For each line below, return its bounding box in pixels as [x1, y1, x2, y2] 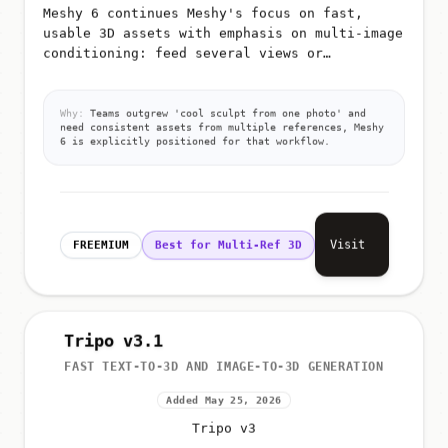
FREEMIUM [72, 235, 129, 249]
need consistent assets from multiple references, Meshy [60, 118, 384, 130]
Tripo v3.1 [64, 331, 163, 352]
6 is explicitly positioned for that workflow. [60, 132, 330, 144]
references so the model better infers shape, [43, 62, 395, 78]
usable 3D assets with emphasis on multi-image [43, 22, 403, 38]
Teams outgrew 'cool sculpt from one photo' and [84, 104, 366, 116]
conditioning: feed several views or [43, 42, 323, 58]
